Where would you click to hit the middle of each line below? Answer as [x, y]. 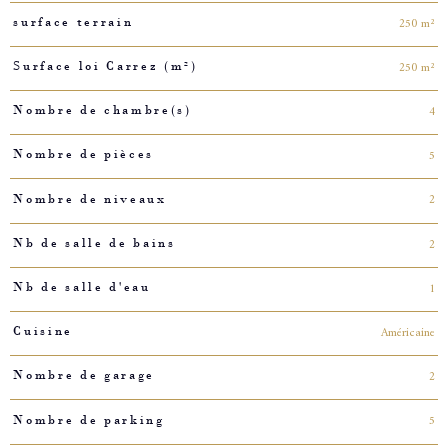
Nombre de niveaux [90, 198]
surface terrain [73, 21]
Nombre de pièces [83, 154]
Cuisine [43, 331]
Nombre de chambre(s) [102, 110]
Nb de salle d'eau [82, 287]
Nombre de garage [84, 375]
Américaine [408, 334]
